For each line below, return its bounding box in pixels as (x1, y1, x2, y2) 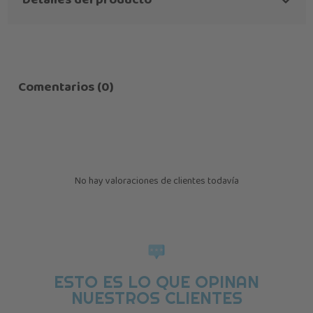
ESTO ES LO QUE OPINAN (54, 272, 259, 293)
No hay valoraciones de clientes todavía (74, 173, 239, 189)
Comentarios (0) (17, 77, 114, 99)
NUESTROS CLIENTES (71, 288, 242, 309)
